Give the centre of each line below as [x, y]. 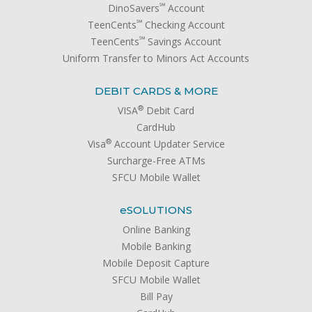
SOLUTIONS [159, 210]
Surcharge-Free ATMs [156, 160]
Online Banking [156, 229]
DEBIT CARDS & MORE [156, 91]
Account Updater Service [168, 143]
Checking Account [183, 24]
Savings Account [183, 41]
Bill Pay [156, 296]
